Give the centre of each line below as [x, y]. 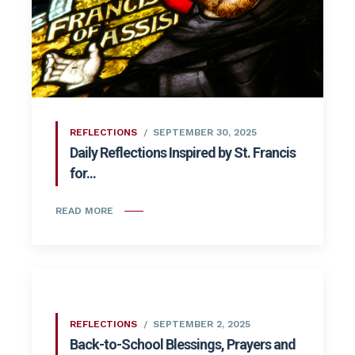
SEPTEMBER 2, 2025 [202, 324]
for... [83, 174]
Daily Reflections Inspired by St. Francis [183, 153]
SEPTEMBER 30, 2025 [205, 133]
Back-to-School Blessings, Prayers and [183, 345]
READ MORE [84, 211]
